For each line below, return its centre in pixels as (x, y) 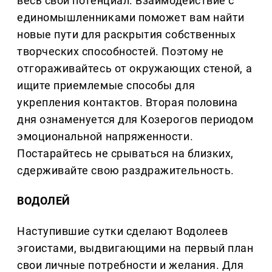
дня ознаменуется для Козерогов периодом (135, 120)
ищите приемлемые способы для (106, 86)
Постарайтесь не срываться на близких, (125, 154)
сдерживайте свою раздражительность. (126, 171)
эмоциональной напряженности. (105, 137)
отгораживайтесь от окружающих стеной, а (135, 69)
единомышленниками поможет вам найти (131, 18)
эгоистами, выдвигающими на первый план (135, 248)
